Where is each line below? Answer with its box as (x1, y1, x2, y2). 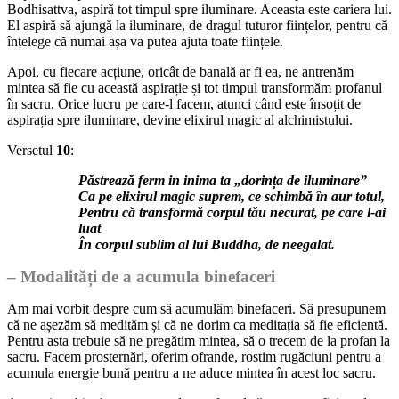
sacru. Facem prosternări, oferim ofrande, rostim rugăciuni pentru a (7, 348, 381, 364)
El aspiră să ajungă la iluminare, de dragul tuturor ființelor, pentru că (7, 17, 387, 33)
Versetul (7, 142, 56, 158)
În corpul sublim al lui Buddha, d (78, 236, 273, 252)
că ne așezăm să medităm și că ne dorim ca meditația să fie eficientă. (7, 316, 387, 332)
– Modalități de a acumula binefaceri (7, 266, 275, 286)
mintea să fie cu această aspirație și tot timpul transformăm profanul (7, 79, 382, 95)
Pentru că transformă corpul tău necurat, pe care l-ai (78, 204, 386, 220)
